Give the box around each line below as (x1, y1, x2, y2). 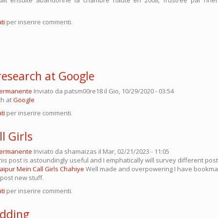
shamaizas (64, 146, 97, 156)
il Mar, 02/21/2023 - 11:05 (97, 146, 169, 156)
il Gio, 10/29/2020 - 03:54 (103, 86, 174, 95)
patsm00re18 (64, 86, 103, 95)
